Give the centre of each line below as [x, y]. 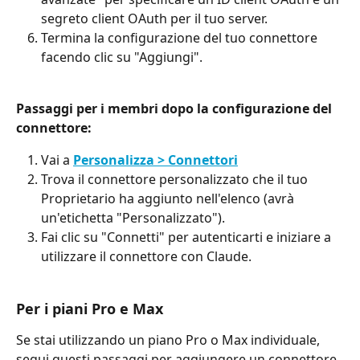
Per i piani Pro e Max [90, 308]
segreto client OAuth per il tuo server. [154, 18]
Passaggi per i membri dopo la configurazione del [176, 108]
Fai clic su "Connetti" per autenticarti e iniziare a [188, 237]
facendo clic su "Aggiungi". [122, 57]
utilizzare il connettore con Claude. [146, 257]
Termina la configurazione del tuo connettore [181, 37]
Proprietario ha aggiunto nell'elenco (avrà [169, 199]
